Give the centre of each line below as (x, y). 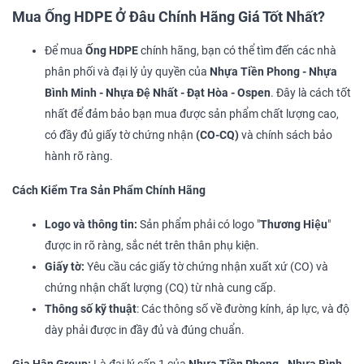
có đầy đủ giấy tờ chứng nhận (120, 136)
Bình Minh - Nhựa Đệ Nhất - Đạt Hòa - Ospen (158, 93)
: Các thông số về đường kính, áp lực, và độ (243, 310)
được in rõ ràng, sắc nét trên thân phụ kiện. (152, 246)
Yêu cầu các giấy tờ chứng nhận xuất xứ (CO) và (208, 267)
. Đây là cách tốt (311, 93)
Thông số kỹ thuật (91, 310)
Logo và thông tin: (91, 225)
